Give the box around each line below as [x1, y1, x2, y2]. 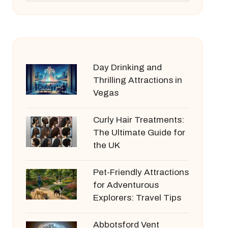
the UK [93, 140, 120, 150]
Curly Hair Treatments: [93, 115, 184, 125]
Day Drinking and [93, 63, 162, 72]
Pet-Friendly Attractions [93, 167, 189, 177]
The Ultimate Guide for [93, 128, 185, 137]
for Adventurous [93, 180, 159, 190]
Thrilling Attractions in [93, 75, 182, 85]
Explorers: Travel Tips [93, 193, 181, 203]
